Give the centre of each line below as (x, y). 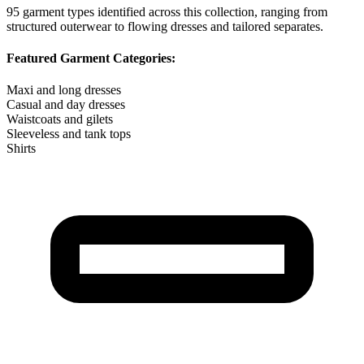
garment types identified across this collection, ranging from (173, 11)
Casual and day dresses (66, 105)
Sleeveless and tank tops (69, 134)
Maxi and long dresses (64, 90)
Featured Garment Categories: (91, 58)
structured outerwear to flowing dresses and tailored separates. (165, 26)
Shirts (21, 149)
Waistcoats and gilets (60, 119)
